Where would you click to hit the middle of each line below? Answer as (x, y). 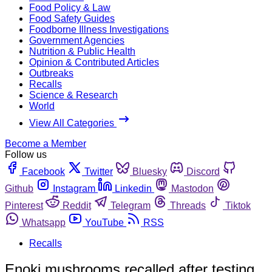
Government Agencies (77, 40)
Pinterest (24, 205)
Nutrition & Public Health (82, 51)
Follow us (26, 154)
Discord (203, 171)
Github (19, 188)
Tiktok (238, 205)
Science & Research (73, 95)
